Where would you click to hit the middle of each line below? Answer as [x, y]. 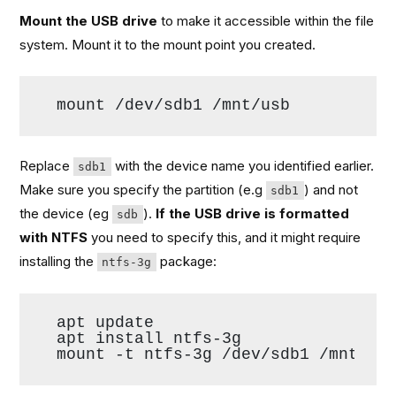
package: [186, 262]
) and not [331, 190]
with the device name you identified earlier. [242, 166]
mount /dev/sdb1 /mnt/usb [174, 106]
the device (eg [66, 214]
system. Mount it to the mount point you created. [168, 44]
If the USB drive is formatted [252, 214]
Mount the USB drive [89, 20]
